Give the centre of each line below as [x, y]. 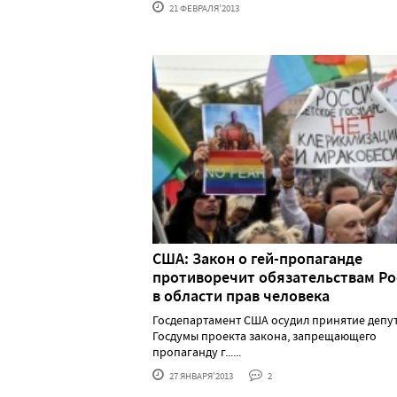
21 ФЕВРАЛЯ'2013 [203, 8]
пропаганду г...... [197, 351]
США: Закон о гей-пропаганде [257, 258]
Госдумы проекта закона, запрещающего [265, 335]
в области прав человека [241, 296]
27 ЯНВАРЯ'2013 [200, 375]
